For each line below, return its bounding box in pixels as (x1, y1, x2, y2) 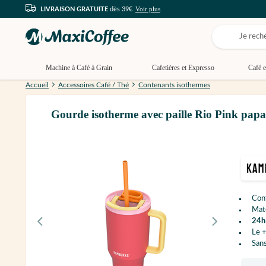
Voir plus (135, 5, 160, 12)
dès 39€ (108, 5, 132, 12)
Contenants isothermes (138, 81, 210, 89)
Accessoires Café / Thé (58, 81, 129, 89)
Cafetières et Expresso (151, 64, 214, 72)
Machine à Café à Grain (46, 64, 112, 72)
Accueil (26, 81, 49, 89)
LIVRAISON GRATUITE (40, 5, 108, 12)
